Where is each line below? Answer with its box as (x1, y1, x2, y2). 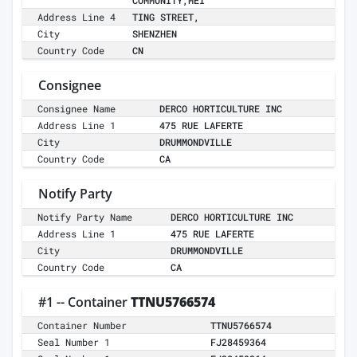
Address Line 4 (37, 10, 116, 24)
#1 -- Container (38, 293, 131, 312)
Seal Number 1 (37, 335, 111, 349)
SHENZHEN (132, 27, 177, 41)
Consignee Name (37, 102, 116, 116)
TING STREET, (132, 10, 199, 24)
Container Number (37, 319, 127, 332)
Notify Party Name (37, 210, 133, 224)
